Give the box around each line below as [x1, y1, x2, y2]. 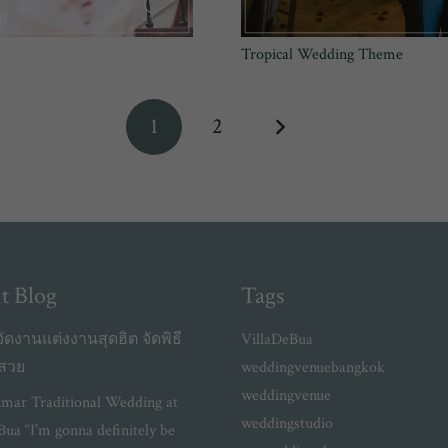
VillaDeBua [240, 329, 313, 351]
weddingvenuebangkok [240, 357, 385, 379]
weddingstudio [240, 413, 333, 435]
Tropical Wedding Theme [240, 43, 403, 65]
